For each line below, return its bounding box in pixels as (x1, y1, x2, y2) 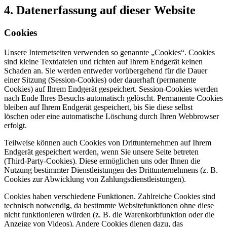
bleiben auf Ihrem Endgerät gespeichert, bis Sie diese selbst (4, 102, 193, 111)
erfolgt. (4, 121, 27, 130)
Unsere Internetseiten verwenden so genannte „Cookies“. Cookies (4, 48, 215, 57)
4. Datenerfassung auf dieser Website (4, 4, 196, 17)
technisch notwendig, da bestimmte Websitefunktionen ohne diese (4, 201, 214, 210)
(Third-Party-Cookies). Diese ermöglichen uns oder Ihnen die (4, 156, 200, 165)
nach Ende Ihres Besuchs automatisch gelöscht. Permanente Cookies (4, 93, 223, 102)
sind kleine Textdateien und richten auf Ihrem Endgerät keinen (4, 57, 203, 66)
